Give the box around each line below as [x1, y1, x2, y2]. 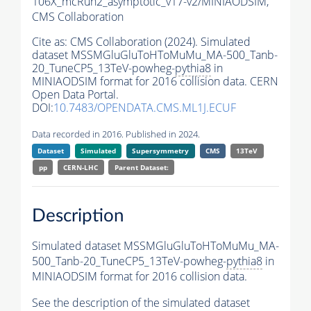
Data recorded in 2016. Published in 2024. [32, 128, 200, 141]
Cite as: [32, 34, 70, 50]
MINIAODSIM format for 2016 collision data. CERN [32, 74, 278, 90]
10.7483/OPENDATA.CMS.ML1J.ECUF [53, 100, 236, 116]
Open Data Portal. [32, 87, 119, 103]
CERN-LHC [63, 162, 99, 173]
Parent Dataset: [114, 162, 169, 173]
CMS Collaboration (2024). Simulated [70, 34, 251, 50]
